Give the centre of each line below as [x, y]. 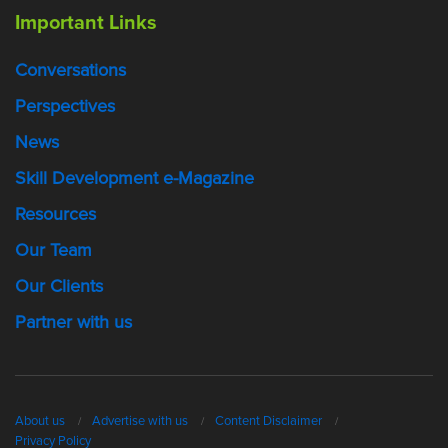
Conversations [70, 69]
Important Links [86, 21]
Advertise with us [140, 421]
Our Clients [59, 285]
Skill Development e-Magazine [134, 177]
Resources [55, 213]
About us [40, 421]
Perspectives [65, 105]
